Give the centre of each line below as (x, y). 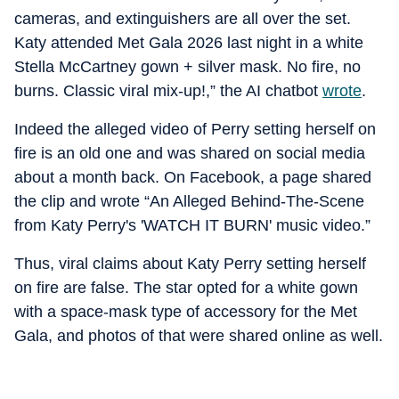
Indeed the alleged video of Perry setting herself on (195, 129)
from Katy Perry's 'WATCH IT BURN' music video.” (192, 225)
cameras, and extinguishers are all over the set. (183, 19)
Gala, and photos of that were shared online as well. (199, 336)
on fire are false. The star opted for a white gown (186, 288)
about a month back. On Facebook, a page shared (193, 177)
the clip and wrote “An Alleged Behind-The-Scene (189, 201)
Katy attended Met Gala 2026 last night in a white (189, 43)
